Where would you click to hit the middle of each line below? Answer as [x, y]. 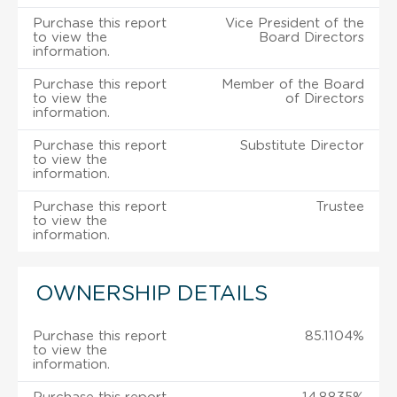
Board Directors [311, 37]
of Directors [325, 98]
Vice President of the [295, 23]
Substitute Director [302, 145]
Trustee [340, 206]
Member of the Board [293, 84]
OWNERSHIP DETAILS [152, 294]
